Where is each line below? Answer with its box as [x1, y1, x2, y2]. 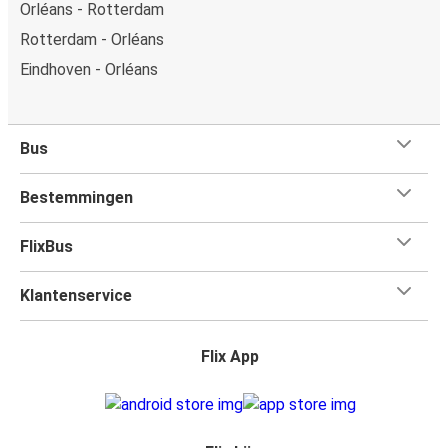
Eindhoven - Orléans [20, 59, 158, 79]
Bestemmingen [20, 187, 133, 207]
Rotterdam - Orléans [20, 29, 164, 49]
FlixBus [20, 236, 73, 256]
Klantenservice [20, 285, 132, 305]
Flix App [201, 346, 259, 366]
